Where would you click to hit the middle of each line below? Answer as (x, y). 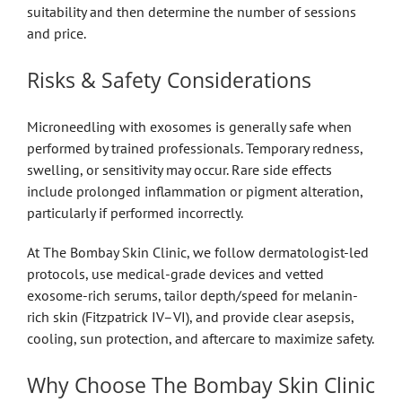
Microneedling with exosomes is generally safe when (189, 126)
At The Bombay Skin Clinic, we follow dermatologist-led (197, 252)
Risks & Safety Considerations (169, 79)
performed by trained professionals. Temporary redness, (194, 148)
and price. (56, 33)
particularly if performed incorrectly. (135, 212)
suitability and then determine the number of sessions (191, 11)
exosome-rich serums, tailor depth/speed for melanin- (192, 295)
